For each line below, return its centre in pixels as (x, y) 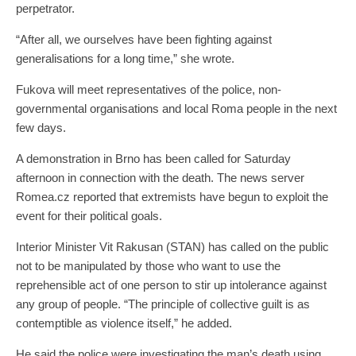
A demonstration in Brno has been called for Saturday (153, 159)
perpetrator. (45, 9)
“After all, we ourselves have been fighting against (144, 40)
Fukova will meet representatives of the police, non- (149, 90)
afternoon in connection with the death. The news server (160, 178)
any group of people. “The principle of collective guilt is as (163, 304)
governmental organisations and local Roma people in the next (176, 109)
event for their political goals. (89, 216)
